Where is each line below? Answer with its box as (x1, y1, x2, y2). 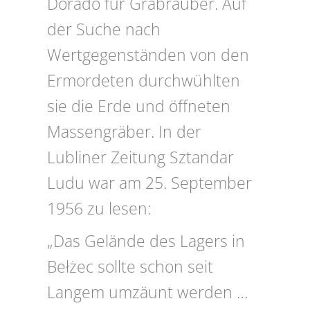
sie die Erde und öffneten (47, 95, 230, 118)
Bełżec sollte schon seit (47, 256, 213, 278)
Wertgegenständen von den (47, 44, 249, 66)
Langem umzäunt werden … (47, 282, 248, 304)
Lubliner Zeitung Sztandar (47, 147, 234, 169)
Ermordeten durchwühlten (47, 70, 240, 92)
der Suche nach (47, 19, 161, 41)
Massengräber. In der (47, 121, 201, 143)
